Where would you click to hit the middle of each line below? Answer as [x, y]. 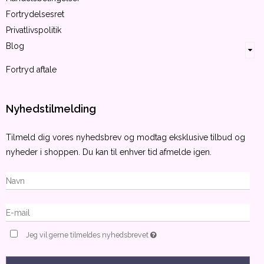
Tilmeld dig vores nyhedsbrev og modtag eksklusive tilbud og [126, 138]
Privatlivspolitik [34, 30]
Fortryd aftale [31, 70]
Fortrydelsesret [35, 14]
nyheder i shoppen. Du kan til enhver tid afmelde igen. [109, 152]
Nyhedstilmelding [51, 109]
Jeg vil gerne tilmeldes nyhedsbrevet [88, 235]
